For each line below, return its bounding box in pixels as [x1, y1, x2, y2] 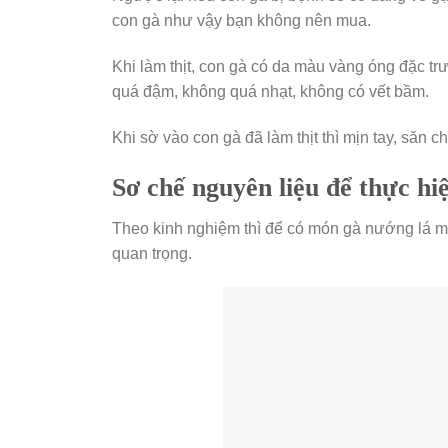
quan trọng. [112, 245, 192, 263]
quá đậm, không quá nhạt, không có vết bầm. [112, 82, 429, 100]
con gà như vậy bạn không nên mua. [112, 12, 371, 30]
